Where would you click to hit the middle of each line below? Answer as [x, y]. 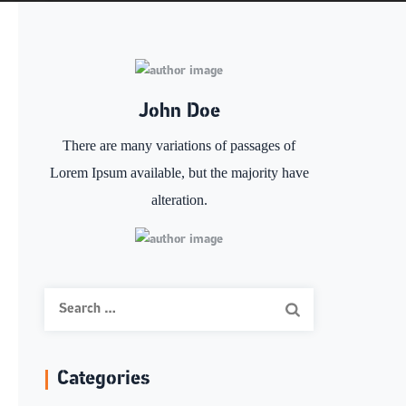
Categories [104, 380]
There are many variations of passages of [179, 146]
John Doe [179, 112]
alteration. [179, 200]
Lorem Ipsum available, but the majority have [179, 173]
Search [63, 300]
